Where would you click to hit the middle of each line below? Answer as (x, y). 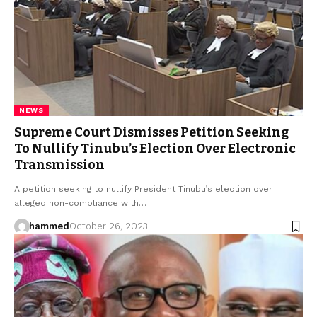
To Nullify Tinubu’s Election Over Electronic (155, 149)
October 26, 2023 (108, 226)
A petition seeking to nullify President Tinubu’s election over (143, 189)
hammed (49, 226)
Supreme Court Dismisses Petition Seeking (151, 133)
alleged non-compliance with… (80, 203)
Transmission (59, 165)
